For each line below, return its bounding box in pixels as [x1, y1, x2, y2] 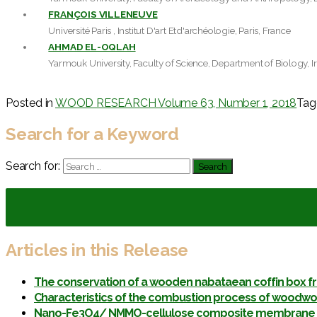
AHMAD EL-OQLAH [48, 40, 136, 52]
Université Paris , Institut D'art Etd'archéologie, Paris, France [48, 24, 291, 36]
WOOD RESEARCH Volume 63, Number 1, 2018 [55, 96, 297, 110]
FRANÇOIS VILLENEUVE [48, 8, 158, 20]
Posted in [6, 96, 55, 110]
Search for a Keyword [6, 123, 179, 144]
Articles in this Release [6, 240, 189, 261]
